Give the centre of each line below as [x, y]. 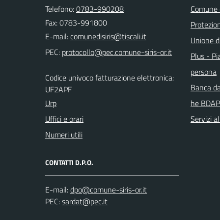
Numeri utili [64, 135]
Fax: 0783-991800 [76, 23]
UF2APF [58, 89]
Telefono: [61, 9]
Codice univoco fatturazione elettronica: [110, 78]
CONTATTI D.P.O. [69, 162]
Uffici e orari [64, 119]
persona [204, 72]
